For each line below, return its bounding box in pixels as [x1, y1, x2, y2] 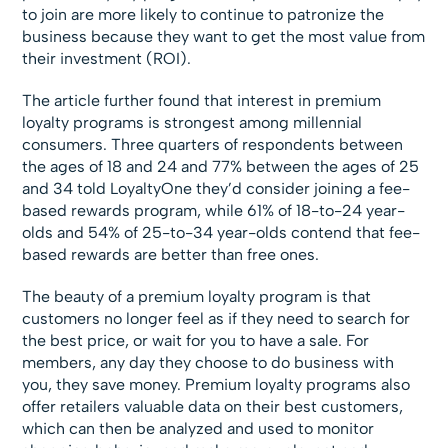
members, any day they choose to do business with [22, 353, 395, 373]
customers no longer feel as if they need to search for [22, 309, 411, 329]
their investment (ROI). [22, 49, 192, 69]
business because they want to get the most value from [22, 27, 426, 47]
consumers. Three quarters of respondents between [22, 135, 404, 155]
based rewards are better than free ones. [22, 245, 320, 265]
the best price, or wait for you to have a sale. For [22, 331, 370, 351]
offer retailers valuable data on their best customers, [22, 397, 404, 417]
